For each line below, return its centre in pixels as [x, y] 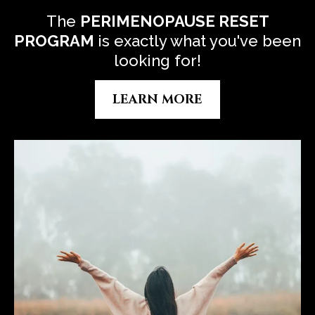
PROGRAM [56, 40]
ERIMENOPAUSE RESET [180, 21]
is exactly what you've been [199, 40]
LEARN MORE [157, 99]
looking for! [157, 60]
